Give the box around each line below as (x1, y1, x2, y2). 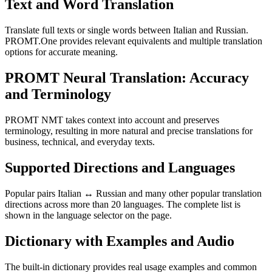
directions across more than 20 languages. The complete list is (5, 199, 240, 209)
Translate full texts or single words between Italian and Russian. (5, 25, 248, 36)
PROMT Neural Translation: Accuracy (5, 70, 249, 86)
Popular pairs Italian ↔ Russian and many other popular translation (5, 188, 262, 199)
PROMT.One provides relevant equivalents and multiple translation (5, 36, 262, 47)
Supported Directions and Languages (5, 159, 235, 175)
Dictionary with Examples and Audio (5, 233, 234, 249)
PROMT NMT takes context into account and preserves (5, 114, 219, 125)
